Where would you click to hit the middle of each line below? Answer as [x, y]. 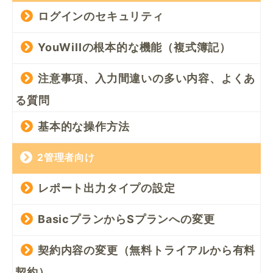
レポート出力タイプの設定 [107, 188]
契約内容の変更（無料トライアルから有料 [147, 250]
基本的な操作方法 [84, 127]
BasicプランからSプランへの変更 [126, 219]
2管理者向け [66, 158]
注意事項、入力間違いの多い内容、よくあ [147, 79]
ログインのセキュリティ [101, 16]
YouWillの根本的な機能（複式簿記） [134, 48]
